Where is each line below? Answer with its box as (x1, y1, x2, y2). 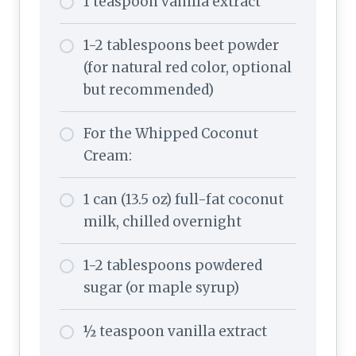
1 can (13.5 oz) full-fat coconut (83, 190, 284, 208)
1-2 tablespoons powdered (83, 256, 262, 274)
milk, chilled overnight (83, 212, 242, 230)
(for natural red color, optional (83, 58, 292, 76)
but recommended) (83, 80, 214, 99)
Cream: (83, 146, 132, 164)
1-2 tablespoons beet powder (83, 36, 279, 54)
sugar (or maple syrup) (83, 278, 239, 296)
